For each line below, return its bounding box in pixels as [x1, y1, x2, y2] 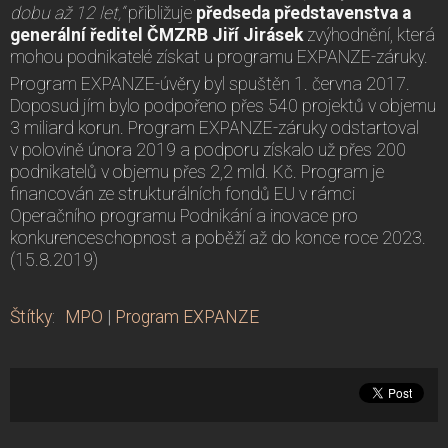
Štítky [10, 306, 52, 327]
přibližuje [124, 2, 196, 23]
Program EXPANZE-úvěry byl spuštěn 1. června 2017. [10, 73, 410, 94]
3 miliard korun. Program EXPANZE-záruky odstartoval [10, 117, 419, 138]
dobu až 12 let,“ [10, 2, 124, 23]
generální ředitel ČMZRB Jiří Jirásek [10, 24, 307, 45]
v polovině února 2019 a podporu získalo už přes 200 [10, 139, 406, 160]
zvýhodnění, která [307, 24, 435, 45]
